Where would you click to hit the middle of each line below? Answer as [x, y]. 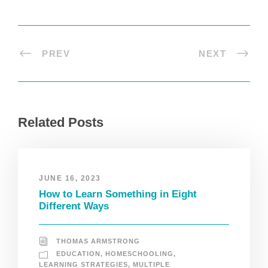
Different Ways [74, 206]
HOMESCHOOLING [139, 254]
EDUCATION [78, 254]
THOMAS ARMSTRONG [98, 241]
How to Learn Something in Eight [118, 194]
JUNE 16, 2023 [70, 179]
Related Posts [61, 123]
